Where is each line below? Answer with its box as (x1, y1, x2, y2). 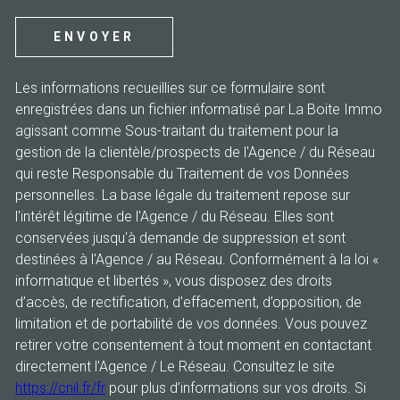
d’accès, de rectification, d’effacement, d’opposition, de (15, 293, 362, 311)
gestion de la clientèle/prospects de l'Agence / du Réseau (15, 143, 375, 161)
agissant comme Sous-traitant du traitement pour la (15, 121, 338, 139)
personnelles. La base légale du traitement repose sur (15, 186, 350, 204)
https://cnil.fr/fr (15, 379, 105, 396)
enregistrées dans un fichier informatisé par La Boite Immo (15, 100, 382, 118)
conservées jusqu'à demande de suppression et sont (15, 229, 346, 246)
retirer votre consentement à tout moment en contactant (15, 336, 371, 354)
